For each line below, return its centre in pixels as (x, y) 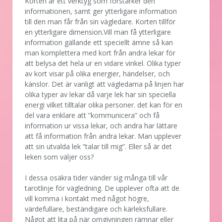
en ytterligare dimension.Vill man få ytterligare (98, 32)
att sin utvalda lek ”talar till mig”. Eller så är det (98, 146)
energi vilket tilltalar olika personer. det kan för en (104, 105)
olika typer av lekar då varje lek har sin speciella (100, 94)
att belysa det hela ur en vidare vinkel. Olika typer (103, 63)
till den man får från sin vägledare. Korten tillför (100, 21)
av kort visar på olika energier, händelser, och (97, 73)
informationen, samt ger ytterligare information (101, 11)
